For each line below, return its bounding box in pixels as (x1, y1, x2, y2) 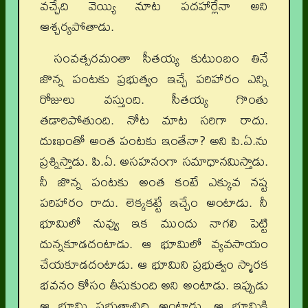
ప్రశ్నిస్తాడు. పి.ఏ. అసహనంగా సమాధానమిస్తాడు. (40, 148, 268, 174)
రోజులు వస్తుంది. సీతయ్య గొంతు (40, 87, 268, 112)
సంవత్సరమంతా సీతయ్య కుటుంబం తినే (54, 45, 268, 71)
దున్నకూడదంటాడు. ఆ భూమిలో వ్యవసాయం (40, 231, 268, 256)
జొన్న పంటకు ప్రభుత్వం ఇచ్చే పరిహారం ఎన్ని (40, 66, 268, 91)
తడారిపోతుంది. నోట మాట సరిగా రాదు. (40, 107, 268, 133)
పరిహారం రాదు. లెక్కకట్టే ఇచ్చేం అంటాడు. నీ (40, 190, 268, 215)
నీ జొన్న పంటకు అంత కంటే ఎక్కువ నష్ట (40, 169, 268, 195)
